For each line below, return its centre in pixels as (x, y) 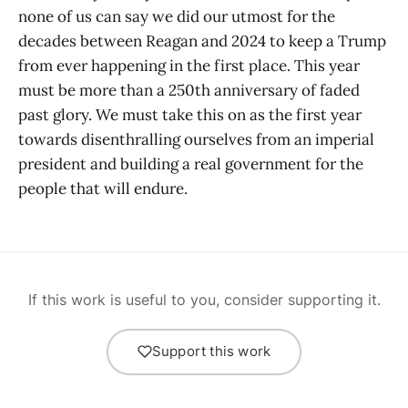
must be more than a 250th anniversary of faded (189, 91)
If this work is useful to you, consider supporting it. (204, 299)
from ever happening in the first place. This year (189, 66)
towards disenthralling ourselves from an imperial (196, 140)
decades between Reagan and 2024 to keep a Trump (202, 41)
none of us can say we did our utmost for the (177, 17)
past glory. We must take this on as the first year (190, 115)
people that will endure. (103, 189)
